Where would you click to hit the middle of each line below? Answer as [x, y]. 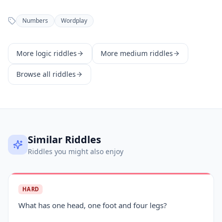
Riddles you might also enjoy [76, 151]
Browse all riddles [46, 74]
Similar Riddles [64, 139]
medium [134, 53]
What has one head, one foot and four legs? [93, 205]
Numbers [35, 21]
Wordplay [74, 21]
